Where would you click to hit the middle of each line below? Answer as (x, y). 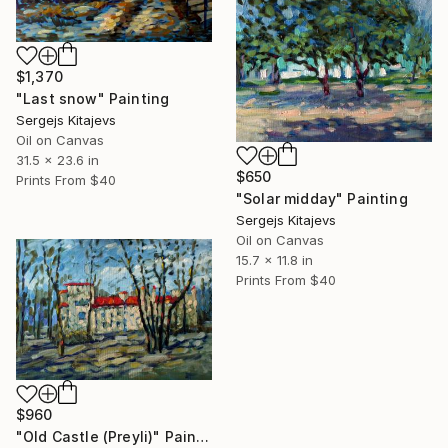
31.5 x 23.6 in (57, 159)
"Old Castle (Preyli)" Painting (203, 437)
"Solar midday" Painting (322, 198)
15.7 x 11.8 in (274, 259)
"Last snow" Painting (93, 98)
